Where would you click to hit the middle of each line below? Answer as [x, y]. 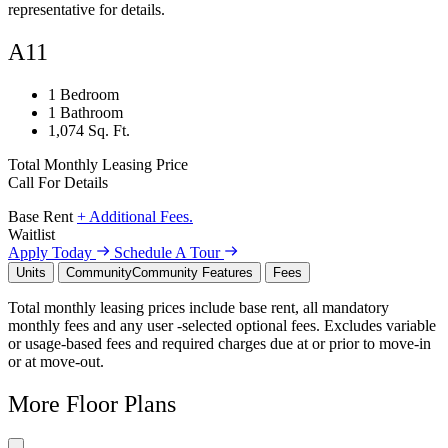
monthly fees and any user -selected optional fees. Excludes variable [222, 326]
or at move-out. [56, 362]
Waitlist [31, 235]
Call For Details [58, 183]
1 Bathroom [85, 113]
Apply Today [50, 253]
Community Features [192, 273]
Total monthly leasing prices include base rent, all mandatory [198, 308]
